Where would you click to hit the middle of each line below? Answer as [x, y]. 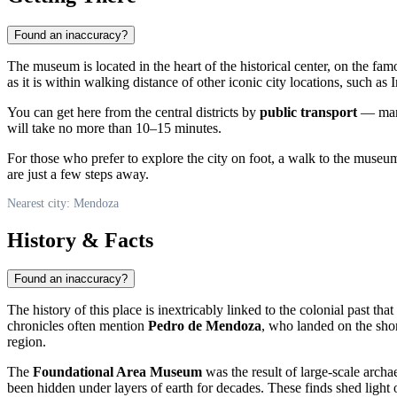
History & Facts [80, 240]
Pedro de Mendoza [205, 326]
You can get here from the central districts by [133, 112]
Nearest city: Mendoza [63, 203]
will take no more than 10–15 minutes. [114, 128]
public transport [308, 112]
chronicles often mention [78, 326]
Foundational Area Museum [117, 372]
